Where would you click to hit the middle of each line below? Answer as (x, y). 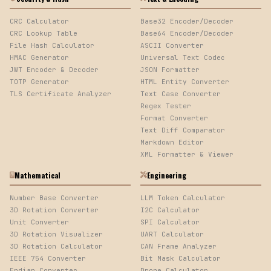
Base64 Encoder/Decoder (187, 33)
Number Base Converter (54, 198)
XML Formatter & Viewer (187, 154)
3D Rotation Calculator (56, 246)
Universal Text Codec (183, 57)
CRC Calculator (39, 21)
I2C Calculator (170, 210)
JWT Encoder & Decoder (54, 69)
